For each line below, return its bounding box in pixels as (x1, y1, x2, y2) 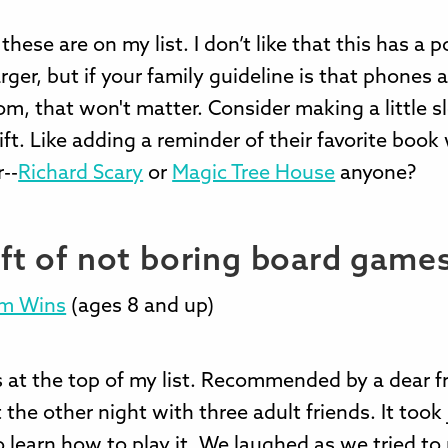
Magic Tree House (172, 164, 336, 184)
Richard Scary (18, 164, 144, 184)
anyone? (335, 164, 417, 184)
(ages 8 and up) (66, 297, 215, 317)
